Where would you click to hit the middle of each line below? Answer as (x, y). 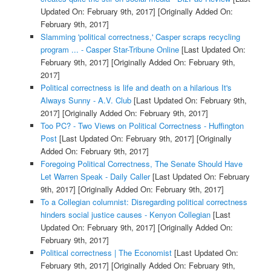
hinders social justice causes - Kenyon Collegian (125, 214)
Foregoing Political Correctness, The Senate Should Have (141, 163)
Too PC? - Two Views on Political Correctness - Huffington (142, 125)
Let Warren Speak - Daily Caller (95, 176)
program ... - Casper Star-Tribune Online (109, 49)
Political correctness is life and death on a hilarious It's (136, 87)
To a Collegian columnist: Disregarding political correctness (144, 201)
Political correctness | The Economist (106, 252)
